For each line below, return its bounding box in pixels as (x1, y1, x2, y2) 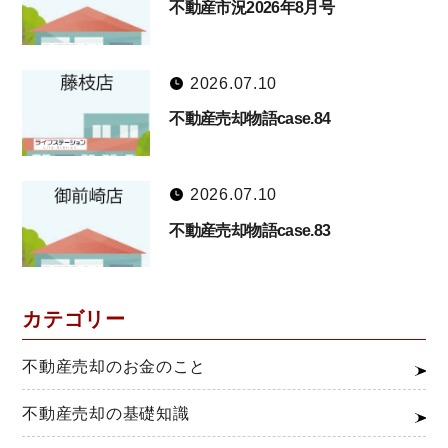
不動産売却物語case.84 (169, 110, 331, 128)
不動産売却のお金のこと (22, 357, 207, 375)
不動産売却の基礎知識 (22, 404, 190, 422)
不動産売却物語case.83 (169, 221, 331, 239)
